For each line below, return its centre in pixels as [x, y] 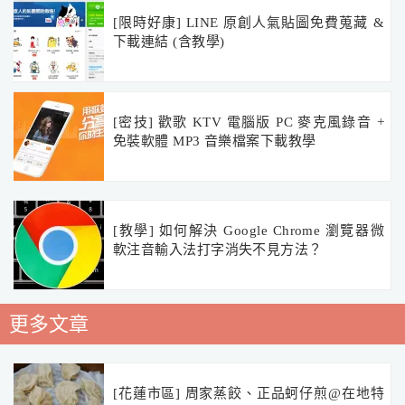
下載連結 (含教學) [169, 42]
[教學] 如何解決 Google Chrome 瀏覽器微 [249, 231]
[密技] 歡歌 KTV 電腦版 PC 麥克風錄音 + [249, 122]
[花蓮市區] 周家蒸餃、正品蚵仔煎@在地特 [249, 394]
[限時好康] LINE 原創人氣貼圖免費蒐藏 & [249, 23]
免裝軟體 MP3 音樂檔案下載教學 [215, 141]
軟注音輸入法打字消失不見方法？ [218, 250]
